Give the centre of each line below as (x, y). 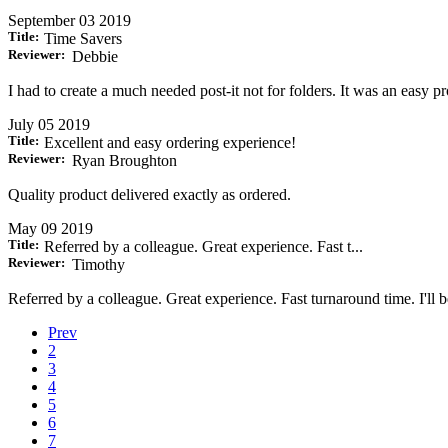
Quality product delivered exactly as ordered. (149, 195)
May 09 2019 (50, 229)
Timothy (98, 265)
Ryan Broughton (124, 161)
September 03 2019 (69, 21)
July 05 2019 (49, 125)
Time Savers (83, 39)
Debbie (95, 57)
